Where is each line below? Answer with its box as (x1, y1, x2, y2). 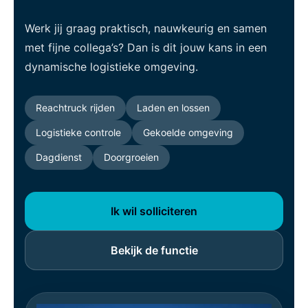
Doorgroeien (104, 151, 159, 163)
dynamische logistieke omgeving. (25, 60, 198, 74)
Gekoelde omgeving (143, 126, 233, 138)
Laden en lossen (137, 102, 210, 113)
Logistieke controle (36, 126, 121, 138)
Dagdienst (36, 151, 82, 163)
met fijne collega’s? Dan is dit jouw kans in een (25, 41, 267, 54)
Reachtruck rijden (36, 102, 115, 113)
